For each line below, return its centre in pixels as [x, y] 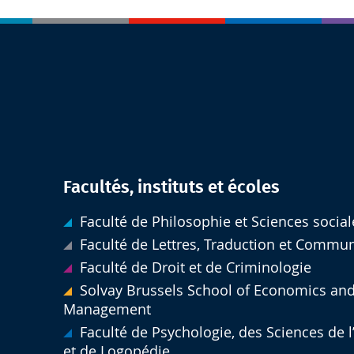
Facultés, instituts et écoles [171, 188]
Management [107, 309]
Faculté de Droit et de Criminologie [195, 268]
